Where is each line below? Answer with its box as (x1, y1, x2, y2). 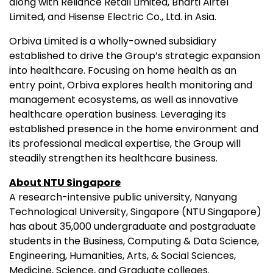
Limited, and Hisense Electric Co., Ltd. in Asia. (9, 9, 219, 24)
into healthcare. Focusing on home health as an (9, 63, 236, 77)
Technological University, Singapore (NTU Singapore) (9, 204, 261, 219)
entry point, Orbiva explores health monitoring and (9, 77, 252, 92)
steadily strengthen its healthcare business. (9, 151, 218, 165)
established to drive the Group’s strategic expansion (9, 48, 260, 63)
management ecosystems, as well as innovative (9, 92, 238, 107)
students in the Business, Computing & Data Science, (9, 233, 259, 248)
